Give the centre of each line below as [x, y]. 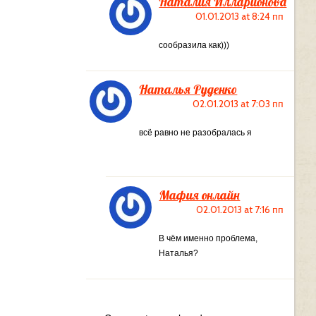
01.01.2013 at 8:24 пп [239, 17]
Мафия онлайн [200, 195]
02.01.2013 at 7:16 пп [239, 209]
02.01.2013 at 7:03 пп [238, 104]
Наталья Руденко [188, 90]
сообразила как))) [194, 45]
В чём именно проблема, [208, 238]
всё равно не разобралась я [196, 133]
